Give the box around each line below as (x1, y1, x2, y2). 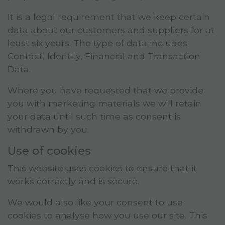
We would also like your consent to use (8, 197, 183, 208)
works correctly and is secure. (8, 176, 139, 187)
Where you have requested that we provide (8, 85, 203, 96)
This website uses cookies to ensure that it (8, 163, 197, 174)
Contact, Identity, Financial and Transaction (8, 51, 200, 62)
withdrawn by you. (8, 124, 89, 135)
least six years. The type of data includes (8, 38, 187, 49)
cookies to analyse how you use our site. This (8, 210, 207, 221)
